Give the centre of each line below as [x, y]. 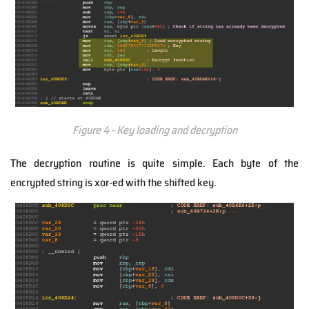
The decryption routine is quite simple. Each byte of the [154, 163]
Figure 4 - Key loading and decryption [154, 130]
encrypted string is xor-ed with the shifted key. [113, 182]
